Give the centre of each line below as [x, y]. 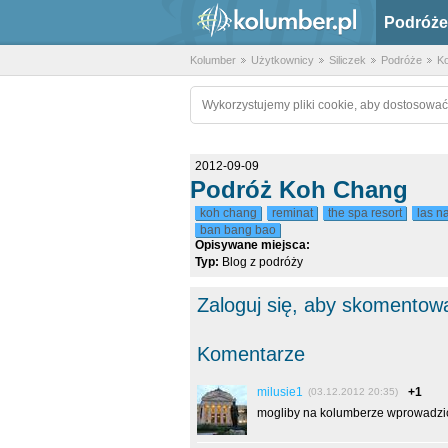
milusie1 [279, 392]
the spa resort [364, 213]
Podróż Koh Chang [298, 189]
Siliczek [347, 60]
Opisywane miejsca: [252, 245]
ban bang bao [237, 230]
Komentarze [250, 354]
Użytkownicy [282, 60]
